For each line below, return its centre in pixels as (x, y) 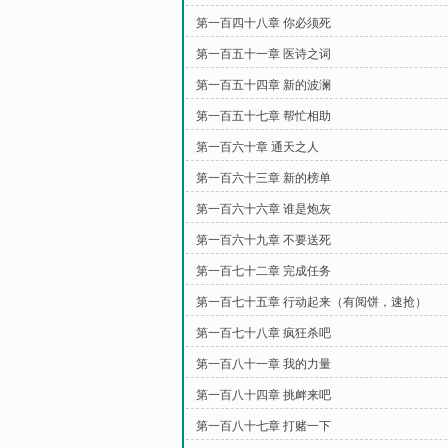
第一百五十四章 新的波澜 (263, 85)
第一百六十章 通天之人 (257, 147)
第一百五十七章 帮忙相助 (263, 116)
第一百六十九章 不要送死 (263, 240)
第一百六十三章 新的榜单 (263, 178)
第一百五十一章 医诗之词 (263, 54)
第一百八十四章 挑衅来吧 (263, 395)
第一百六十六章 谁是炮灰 (263, 209)
